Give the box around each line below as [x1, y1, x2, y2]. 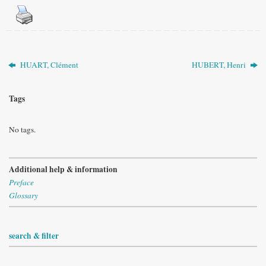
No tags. [9, 123, 36, 135]
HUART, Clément [18, 59, 79, 70]
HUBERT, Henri [191, 59, 248, 70]
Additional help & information [9, 163, 118, 176]
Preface [9, 177, 34, 188]
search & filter [9, 229, 59, 242]
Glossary [9, 190, 38, 201]
